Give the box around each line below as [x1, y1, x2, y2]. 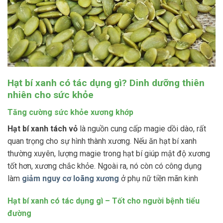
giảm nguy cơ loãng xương [22, 173, 119, 183]
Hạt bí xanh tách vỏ [7, 123, 78, 133]
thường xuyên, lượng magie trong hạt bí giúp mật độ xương [7, 148, 210, 158]
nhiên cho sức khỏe [7, 89, 94, 101]
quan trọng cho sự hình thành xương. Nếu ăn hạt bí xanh [7, 136, 197, 146]
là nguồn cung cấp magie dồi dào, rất [78, 123, 206, 133]
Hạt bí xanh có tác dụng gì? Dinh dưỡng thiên [7, 77, 205, 89]
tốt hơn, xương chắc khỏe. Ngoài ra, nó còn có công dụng [7, 161, 202, 171]
